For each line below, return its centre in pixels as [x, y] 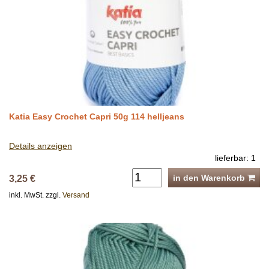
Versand [76, 195]
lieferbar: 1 [235, 158]
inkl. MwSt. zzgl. [36, 195]
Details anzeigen [41, 146]
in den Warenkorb [210, 177]
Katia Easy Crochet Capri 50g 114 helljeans [97, 116]
